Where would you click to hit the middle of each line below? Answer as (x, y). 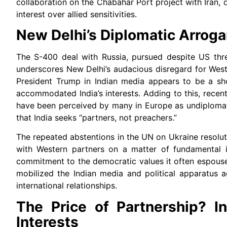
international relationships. (67, 186)
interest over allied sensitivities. (77, 14)
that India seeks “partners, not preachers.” (97, 117)
